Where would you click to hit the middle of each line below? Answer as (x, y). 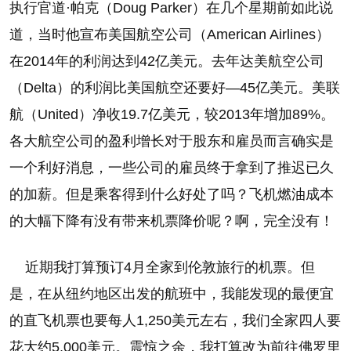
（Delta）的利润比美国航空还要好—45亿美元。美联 (175, 88)
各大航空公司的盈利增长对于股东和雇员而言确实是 (172, 141)
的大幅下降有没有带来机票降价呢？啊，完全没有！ (172, 221)
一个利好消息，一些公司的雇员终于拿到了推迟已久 (172, 168)
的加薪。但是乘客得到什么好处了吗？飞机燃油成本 (172, 194)
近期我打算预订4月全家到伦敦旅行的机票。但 (162, 267)
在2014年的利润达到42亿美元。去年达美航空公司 (167, 61)
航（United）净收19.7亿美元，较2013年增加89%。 (172, 114)
